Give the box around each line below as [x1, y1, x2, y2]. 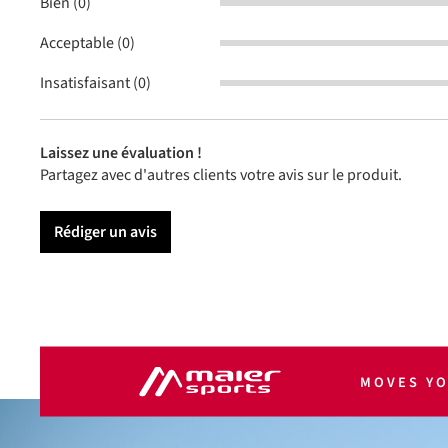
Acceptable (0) [40, 32, 135, 55]
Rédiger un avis [54, 221, 157, 244]
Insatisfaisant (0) [40, 72, 151, 95]
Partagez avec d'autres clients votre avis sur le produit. [40, 164, 402, 187]
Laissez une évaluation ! [40, 142, 202, 165]
